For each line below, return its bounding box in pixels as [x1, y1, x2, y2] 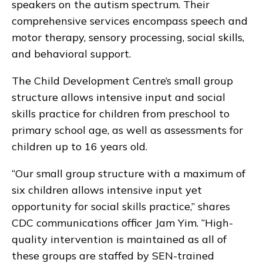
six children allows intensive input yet [12, 183, 202, 197]
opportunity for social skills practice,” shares [12, 200, 230, 214]
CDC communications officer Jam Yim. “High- [12, 216, 233, 230]
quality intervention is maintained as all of [12, 232, 227, 247]
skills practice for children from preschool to [12, 107, 230, 121]
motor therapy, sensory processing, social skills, [12, 31, 244, 45]
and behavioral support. [12, 47, 134, 61]
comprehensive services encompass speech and [12, 14, 248, 28]
